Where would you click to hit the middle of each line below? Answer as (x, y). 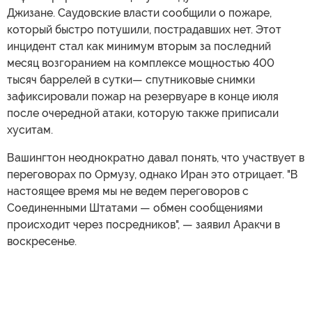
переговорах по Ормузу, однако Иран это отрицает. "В (153, 174)
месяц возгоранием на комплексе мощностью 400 (141, 63)
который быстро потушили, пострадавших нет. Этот (144, 29)
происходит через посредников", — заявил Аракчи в (143, 224)
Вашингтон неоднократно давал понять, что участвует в (156, 157)
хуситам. (30, 130)
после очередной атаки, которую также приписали (143, 113)
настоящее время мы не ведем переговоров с (128, 191)
